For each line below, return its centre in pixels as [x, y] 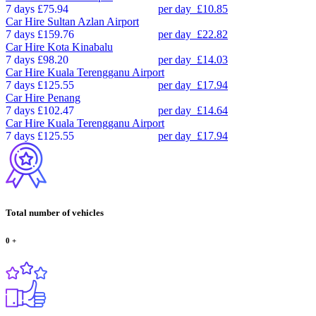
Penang [64, 98]
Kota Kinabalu [80, 47]
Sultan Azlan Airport [93, 22]
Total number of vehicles [55, 212]
